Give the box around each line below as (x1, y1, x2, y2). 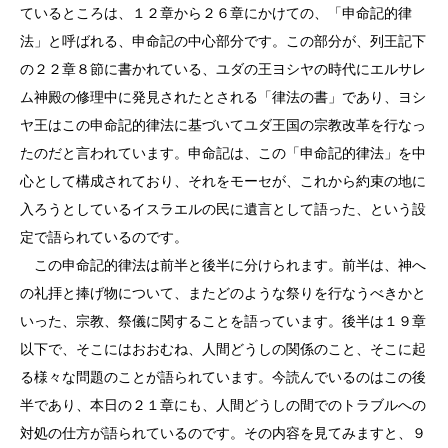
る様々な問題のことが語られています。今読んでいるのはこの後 (20, 369, 426, 385)
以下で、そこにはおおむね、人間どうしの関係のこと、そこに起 (20, 341, 426, 357)
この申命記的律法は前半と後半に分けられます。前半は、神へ (20, 257, 426, 273)
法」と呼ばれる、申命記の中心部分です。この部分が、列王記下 (20, 33, 426, 49)
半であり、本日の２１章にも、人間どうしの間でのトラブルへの (20, 397, 426, 413)
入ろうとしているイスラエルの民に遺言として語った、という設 (20, 201, 426, 217)
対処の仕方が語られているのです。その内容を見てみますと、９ (20, 425, 426, 441)
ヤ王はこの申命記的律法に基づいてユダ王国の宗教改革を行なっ (20, 117, 426, 133)
